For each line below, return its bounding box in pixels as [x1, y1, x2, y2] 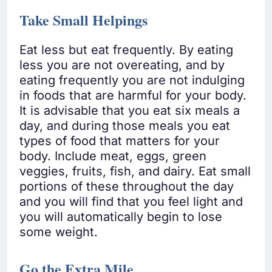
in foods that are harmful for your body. [19, 88, 246, 103]
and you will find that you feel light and [19, 194, 243, 209]
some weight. [19, 225, 98, 240]
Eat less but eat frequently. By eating [19, 42, 233, 58]
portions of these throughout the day [19, 179, 234, 194]
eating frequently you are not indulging [19, 73, 245, 88]
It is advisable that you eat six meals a [19, 103, 240, 118]
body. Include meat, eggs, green [19, 149, 206, 164]
